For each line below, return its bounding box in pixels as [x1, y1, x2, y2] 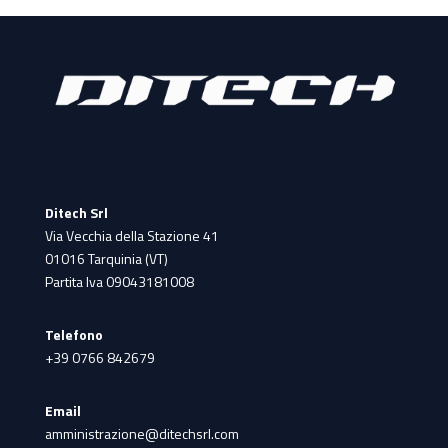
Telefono [44, 324, 103, 346]
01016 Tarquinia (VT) [44, 248, 168, 270]
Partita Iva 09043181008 [44, 271, 194, 293]
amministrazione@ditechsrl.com [44, 423, 239, 445]
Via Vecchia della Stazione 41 [44, 225, 219, 247]
